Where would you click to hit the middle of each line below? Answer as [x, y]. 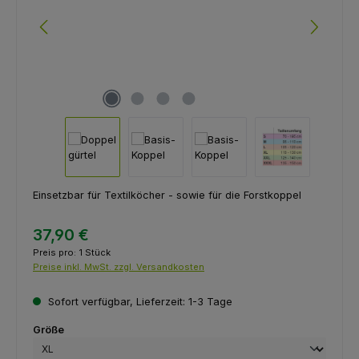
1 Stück [95, 252]
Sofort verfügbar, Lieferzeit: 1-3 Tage [139, 302]
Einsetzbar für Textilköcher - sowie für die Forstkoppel [169, 196]
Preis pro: [56, 252]
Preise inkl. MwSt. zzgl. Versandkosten [119, 266]
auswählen [93, 329]
